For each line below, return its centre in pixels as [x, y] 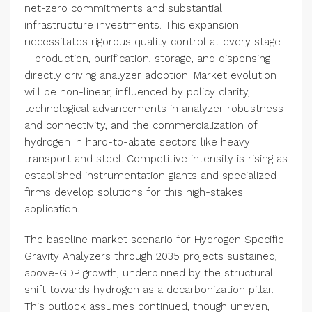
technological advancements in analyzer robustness [154, 109]
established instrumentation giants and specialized [150, 176]
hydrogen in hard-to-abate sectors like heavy [137, 142]
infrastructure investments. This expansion [132, 25]
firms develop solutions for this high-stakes [134, 193]
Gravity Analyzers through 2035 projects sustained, [151, 257]
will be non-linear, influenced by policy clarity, [137, 92]
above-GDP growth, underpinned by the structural [149, 273]
